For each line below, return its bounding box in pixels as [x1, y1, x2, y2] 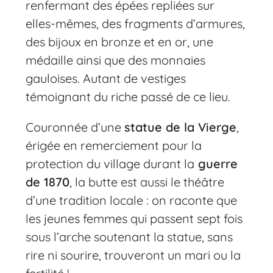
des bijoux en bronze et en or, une [26, 34, 214, 49]
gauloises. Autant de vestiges [26, 70, 186, 86]
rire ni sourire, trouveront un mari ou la [26, 247, 241, 263]
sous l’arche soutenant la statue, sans [26, 229, 233, 244]
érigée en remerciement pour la [26, 137, 202, 153]
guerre [194, 155, 238, 171]
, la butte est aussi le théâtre [69, 174, 225, 190]
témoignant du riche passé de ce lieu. [26, 88, 231, 104]
